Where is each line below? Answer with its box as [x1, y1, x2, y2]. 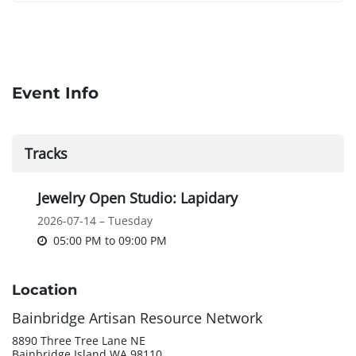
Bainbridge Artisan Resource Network [12, 308, 262, 328]
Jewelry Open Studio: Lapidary [37, 188, 238, 208]
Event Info [12, 83, 99, 103]
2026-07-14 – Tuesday [37, 213, 153, 229]
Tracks [25, 144, 68, 164]
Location [12, 281, 77, 300]
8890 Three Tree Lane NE [12, 333, 145, 349]
